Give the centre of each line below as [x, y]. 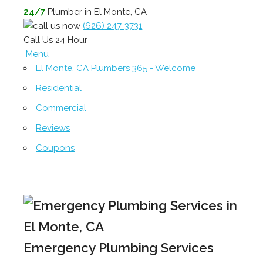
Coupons [55, 148]
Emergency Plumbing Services [119, 247]
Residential [59, 88]
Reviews [53, 128]
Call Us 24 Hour [56, 40]
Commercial [61, 108]
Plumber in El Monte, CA [96, 12]
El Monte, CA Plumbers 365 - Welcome [116, 68]
